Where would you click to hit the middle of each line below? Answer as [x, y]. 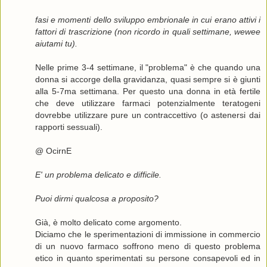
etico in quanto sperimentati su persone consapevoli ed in [148, 258]
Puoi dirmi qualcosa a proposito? [97, 199]
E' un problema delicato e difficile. [98, 175]
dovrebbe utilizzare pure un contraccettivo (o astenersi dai [148, 115]
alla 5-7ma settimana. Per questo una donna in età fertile [148, 91]
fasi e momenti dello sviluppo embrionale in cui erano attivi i [148, 20]
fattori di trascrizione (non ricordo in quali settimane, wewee [148, 32]
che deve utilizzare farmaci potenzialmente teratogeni [148, 103]
